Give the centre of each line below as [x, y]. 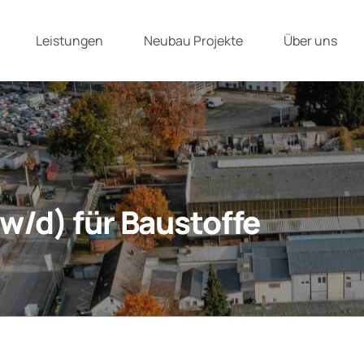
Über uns [310, 41]
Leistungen [69, 41]
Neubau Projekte [193, 41]
